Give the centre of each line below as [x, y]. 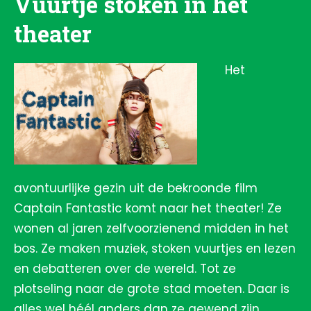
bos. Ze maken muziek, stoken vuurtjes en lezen [155, 249]
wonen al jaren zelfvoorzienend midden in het [151, 228]
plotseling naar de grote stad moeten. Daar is [152, 289]
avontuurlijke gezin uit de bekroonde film [136, 188]
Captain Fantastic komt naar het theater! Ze [148, 208]
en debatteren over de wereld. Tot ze [125, 269]
